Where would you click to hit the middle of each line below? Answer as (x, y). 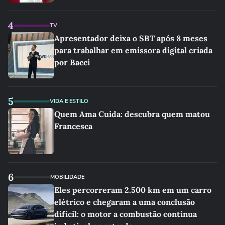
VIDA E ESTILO (69, 101)
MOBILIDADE (67, 177)
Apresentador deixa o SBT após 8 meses (131, 38)
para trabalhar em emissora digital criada (133, 50)
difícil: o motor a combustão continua (126, 214)
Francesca (73, 126)
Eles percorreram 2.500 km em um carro (133, 190)
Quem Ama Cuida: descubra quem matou (132, 114)
